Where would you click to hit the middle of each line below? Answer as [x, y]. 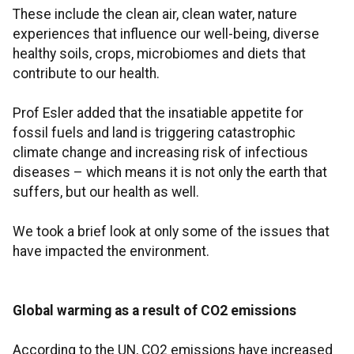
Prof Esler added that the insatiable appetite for [158, 113]
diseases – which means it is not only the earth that [170, 173]
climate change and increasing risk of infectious [160, 153]
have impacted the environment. [111, 252]
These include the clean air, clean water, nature [155, 15]
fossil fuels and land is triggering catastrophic [154, 133]
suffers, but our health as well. [106, 192]
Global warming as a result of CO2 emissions [154, 311]
